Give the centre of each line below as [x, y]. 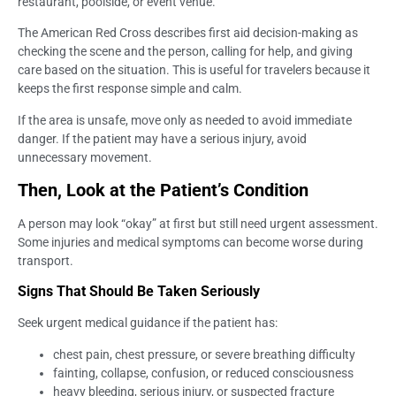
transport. [46, 261]
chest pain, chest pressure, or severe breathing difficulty [204, 354]
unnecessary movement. [85, 157]
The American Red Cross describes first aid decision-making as [188, 33]
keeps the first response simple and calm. [130, 89]
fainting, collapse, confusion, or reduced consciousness [203, 373]
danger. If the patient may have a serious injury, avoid [162, 138]
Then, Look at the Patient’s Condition [163, 190]
